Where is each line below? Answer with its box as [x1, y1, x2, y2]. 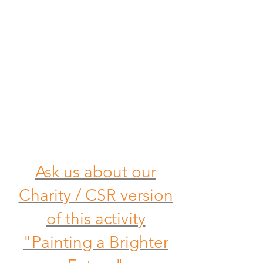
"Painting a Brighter [23, 232, 168, 252]
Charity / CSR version [18, 186, 173, 205]
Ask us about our [35, 162, 156, 181]
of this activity [46, 209, 146, 228]
